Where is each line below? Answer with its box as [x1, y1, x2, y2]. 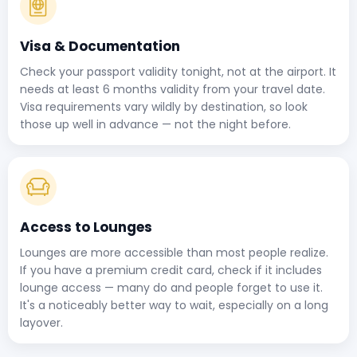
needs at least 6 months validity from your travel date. [20, 80, 325, 97]
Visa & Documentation [20, 36, 180, 56]
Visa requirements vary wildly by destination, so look [20, 98, 308, 115]
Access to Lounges [20, 217, 152, 237]
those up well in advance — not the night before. [20, 116, 291, 132]
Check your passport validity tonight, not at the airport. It [20, 63, 336, 80]
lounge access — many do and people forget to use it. [20, 279, 323, 296]
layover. [20, 314, 63, 331]
